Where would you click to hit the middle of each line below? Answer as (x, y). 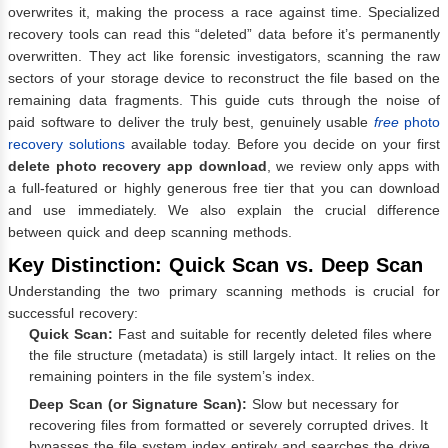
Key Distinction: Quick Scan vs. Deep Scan (215, 264)
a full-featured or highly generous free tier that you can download (224, 187)
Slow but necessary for (323, 404)
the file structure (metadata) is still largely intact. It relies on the (232, 355)
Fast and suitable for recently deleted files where (272, 334)
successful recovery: (73, 313)
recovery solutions (69, 143)
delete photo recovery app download (137, 165)
